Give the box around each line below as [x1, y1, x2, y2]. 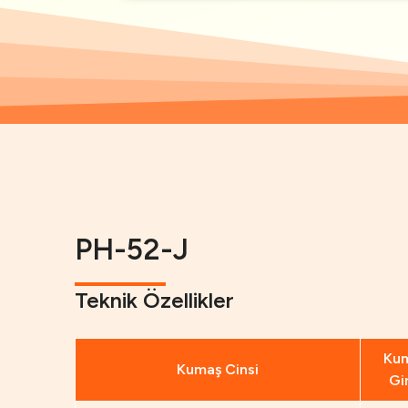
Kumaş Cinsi [177, 361, 259, 379]
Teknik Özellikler [75, 287, 234, 314]
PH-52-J [75, 232, 189, 268]
